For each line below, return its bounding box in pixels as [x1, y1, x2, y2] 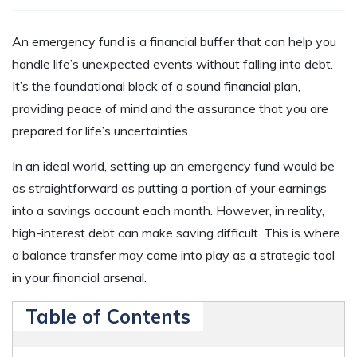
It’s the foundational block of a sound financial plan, [12, 77, 300, 94]
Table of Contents [25, 304, 190, 328]
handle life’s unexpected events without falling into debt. [12, 55, 333, 72]
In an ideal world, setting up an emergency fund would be [12, 157, 335, 174]
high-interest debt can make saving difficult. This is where [12, 224, 340, 241]
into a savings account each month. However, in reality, [12, 202, 324, 218]
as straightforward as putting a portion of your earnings [12, 179, 327, 196]
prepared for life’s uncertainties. [12, 122, 190, 139]
